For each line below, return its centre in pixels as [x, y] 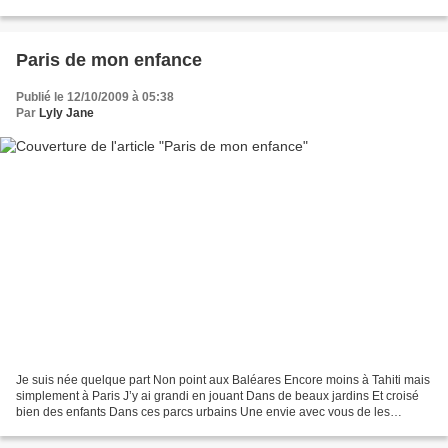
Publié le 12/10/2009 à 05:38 [95, 96]
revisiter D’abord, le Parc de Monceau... [123, 428]
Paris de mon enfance [109, 59]
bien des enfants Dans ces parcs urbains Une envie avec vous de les [203, 412]
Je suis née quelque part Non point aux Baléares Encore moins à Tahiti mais [223, 380]
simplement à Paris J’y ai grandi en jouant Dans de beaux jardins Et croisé [217, 396]
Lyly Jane [66, 112]
